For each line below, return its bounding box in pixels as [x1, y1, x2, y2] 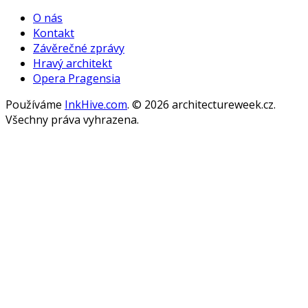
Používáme [5, 96, 65, 112]
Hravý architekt [33, 55, 112, 71]
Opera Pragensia [33, 70, 120, 86]
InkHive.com [65, 96, 127, 112]
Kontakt [33, 25, 74, 41]
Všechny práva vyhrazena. [5, 111, 139, 127]
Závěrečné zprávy [33, 40, 124, 56]
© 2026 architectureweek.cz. [132, 96, 276, 112]
